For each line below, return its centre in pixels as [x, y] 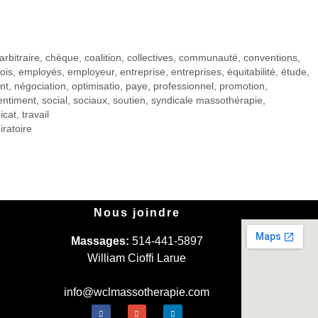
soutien [129, 101]
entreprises [196, 72]
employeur [91, 72]
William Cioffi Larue [137, 258]
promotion [242, 87]
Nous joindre [137, 213]
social [55, 101]
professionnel [183, 87]
